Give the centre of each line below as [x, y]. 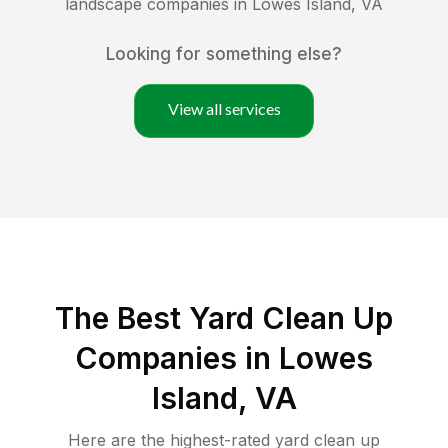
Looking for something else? [224, 54]
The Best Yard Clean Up [224, 318]
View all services [224, 109]
